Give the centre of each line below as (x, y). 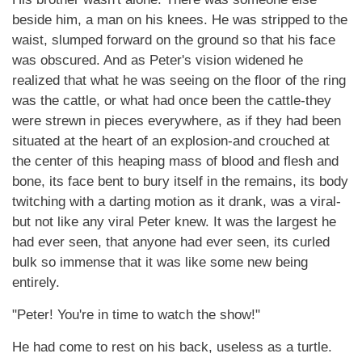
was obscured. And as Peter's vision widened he (158, 60)
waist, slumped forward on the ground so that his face (174, 40)
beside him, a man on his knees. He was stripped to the (180, 20)
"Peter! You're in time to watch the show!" (136, 315)
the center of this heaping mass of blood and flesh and (175, 161)
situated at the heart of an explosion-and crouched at (171, 141)
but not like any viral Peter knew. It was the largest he (174, 222)
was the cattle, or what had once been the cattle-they (172, 101)
